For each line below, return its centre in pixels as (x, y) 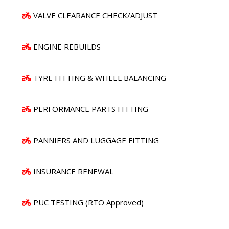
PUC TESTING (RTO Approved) (88, 202)
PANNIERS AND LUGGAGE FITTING (96, 140)
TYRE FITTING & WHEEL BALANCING (100, 77)
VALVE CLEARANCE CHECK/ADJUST (95, 15)
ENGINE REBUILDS (67, 46)
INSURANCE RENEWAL (73, 171)
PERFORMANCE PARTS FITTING (91, 109)
